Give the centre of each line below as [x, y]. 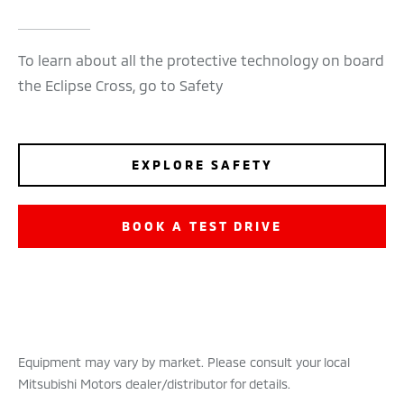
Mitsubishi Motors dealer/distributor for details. [154, 384]
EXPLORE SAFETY [202, 165]
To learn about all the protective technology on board [201, 60]
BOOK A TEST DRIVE [202, 226]
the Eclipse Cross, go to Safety [120, 86]
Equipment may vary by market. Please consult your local [184, 363]
